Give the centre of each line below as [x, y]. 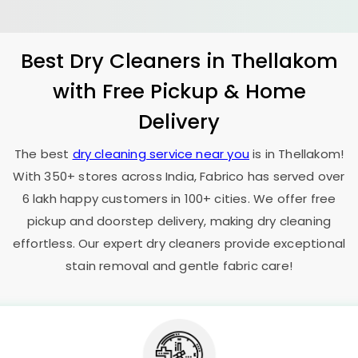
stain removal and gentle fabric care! [179, 266]
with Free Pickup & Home [179, 91]
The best [43, 154]
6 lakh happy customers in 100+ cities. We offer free [179, 199]
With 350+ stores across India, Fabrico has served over [179, 176]
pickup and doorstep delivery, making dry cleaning [179, 221]
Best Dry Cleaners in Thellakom [179, 61]
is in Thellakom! [296, 154]
